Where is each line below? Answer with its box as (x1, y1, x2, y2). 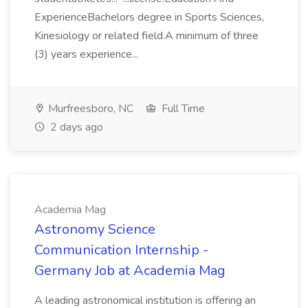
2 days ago (47, 120, 103, 135)
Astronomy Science (34, 220, 155, 239)
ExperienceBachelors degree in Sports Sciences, (34, 10, 264, 25)
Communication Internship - (34, 241, 208, 259)
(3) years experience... (34, 47, 141, 62)
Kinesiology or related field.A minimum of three (34, 28, 258, 43)
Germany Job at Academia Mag (34, 261, 225, 280)
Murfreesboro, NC (45, 101, 133, 116)
